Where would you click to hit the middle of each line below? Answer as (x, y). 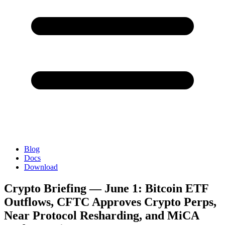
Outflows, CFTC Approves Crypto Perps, (110, 202)
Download (41, 167)
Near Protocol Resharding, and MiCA (101, 215)
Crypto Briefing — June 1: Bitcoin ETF (106, 188)
